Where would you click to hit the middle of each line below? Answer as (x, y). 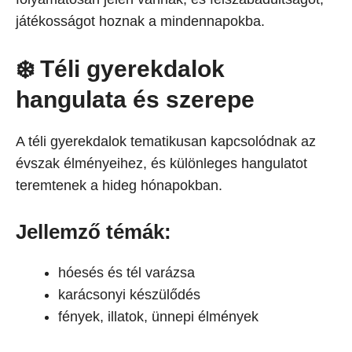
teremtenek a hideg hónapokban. (119, 185)
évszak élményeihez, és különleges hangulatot (161, 163)
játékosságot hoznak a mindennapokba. (140, 21)
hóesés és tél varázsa (126, 273)
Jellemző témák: (93, 232)
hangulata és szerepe (135, 99)
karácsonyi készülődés (129, 295)
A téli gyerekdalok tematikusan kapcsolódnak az (166, 141)
